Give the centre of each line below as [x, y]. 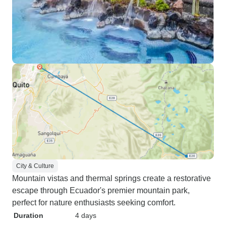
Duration [29, 215]
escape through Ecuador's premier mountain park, [101, 190]
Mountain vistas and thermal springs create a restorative [111, 178]
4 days [86, 215]
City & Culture [35, 166]
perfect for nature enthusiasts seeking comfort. [94, 203]
